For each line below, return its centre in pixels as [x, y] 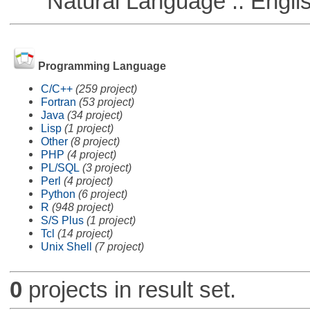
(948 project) [82, 207]
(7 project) [119, 246]
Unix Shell [66, 246]
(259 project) [106, 88]
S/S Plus [62, 220]
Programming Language [102, 66]
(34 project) [94, 115]
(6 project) [102, 193]
